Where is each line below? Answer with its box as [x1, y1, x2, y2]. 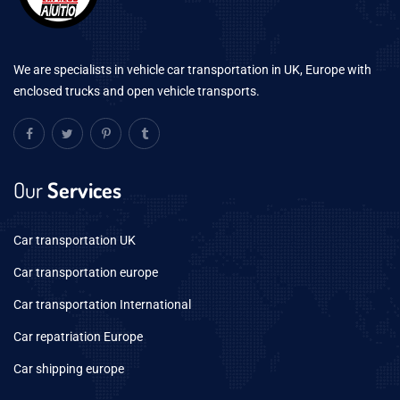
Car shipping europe [13, 362, 124, 377]
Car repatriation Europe [13, 329, 143, 345]
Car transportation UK [13, 233, 136, 248]
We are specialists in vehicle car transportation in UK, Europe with [13, 62, 371, 78]
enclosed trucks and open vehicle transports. [13, 84, 260, 99]
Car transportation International [13, 297, 191, 312]
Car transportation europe [13, 265, 158, 280]
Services [43, 176, 121, 204]
